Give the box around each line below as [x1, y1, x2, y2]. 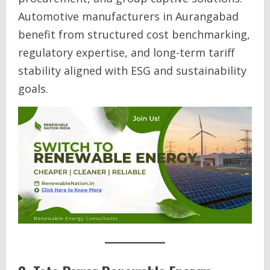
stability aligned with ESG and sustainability [18, 63, 246, 78]
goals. [18, 81, 48, 96]
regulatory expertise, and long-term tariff [18, 45, 234, 60]
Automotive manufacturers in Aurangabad [18, 9, 239, 24]
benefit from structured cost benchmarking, [18, 27, 250, 42]
